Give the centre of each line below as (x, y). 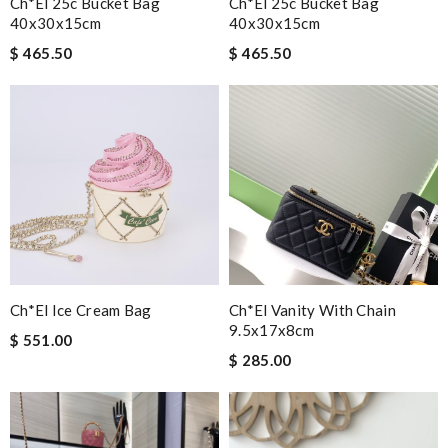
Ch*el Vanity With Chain (312, 310)
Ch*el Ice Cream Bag (81, 310)
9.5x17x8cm (272, 330)
